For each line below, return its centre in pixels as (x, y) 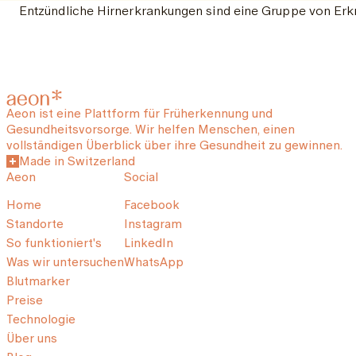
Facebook (152, 205)
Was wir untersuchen (65, 262)
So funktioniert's (54, 243)
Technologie (41, 319)
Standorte (35, 224)
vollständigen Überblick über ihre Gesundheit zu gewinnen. (174, 145)
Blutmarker (38, 281)
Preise (25, 300)
